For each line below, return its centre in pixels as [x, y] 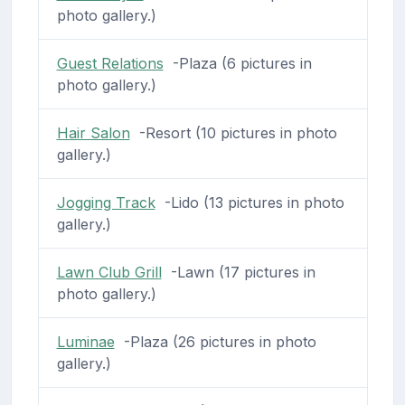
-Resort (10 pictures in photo [233, 132]
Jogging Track [106, 202]
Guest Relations [110, 63]
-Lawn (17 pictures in [238, 272]
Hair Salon [93, 132]
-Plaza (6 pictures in [237, 63]
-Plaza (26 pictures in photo [215, 341]
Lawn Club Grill [109, 272]
